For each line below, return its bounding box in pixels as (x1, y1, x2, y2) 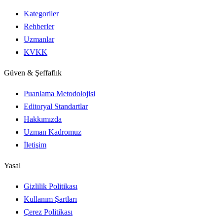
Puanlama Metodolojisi (24, 89, 95, 98)
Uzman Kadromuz (24, 127, 81, 136)
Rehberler (24, 22, 54, 31)
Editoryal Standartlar (24, 102, 88, 110)
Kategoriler (24, 9, 59, 18)
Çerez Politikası (24, 207, 73, 216)
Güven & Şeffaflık (4, 68, 62, 77)
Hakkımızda (24, 114, 62, 123)
